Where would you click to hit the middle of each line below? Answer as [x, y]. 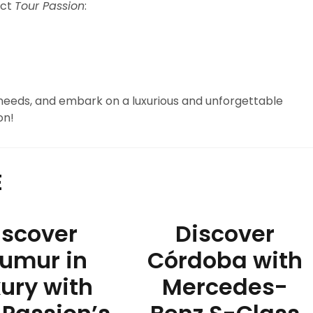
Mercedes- [225, 287]
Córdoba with [225, 260]
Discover [225, 234]
